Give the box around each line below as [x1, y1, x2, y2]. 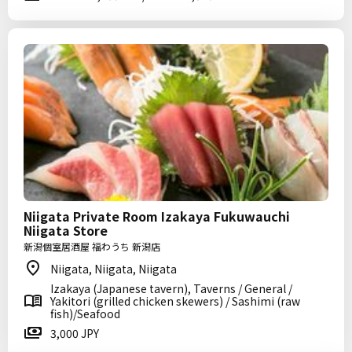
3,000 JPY [50, 325, 99, 341]
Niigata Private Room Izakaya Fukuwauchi [24, 207, 290, 225]
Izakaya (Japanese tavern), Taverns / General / [50, 280, 292, 296]
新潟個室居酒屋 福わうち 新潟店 [24, 240, 160, 253]
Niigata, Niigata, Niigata [50, 261, 177, 277]
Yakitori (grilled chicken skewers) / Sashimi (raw [50, 293, 300, 309]
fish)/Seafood [50, 306, 120, 321]
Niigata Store [24, 221, 108, 240]
